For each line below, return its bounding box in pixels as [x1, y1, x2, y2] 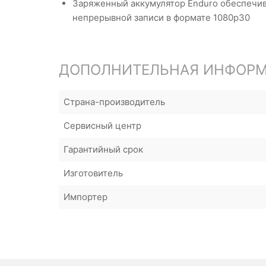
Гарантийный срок [64, 144, 143, 155]
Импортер [64, 191, 107, 202]
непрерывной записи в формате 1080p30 [72, 12, 250, 23]
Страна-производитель [64, 96, 165, 107]
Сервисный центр [64, 120, 141, 131]
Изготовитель [64, 167, 123, 179]
